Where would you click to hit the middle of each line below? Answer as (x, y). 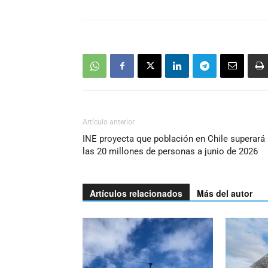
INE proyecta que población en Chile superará (174, 139)
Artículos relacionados (136, 193)
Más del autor (225, 193)
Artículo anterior (109, 122)
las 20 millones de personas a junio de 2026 (170, 151)
